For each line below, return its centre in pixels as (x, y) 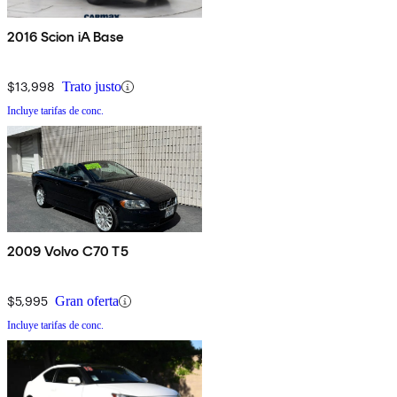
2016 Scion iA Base (65, 37)
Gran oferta (87, 301)
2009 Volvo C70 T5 (68, 252)
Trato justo (92, 87)
